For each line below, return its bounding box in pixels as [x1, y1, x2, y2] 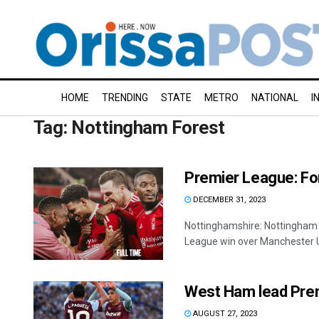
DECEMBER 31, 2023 [191, 195, 266, 204]
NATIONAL [251, 92, 298, 103]
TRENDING [102, 92, 148, 103]
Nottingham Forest [71, 117, 225, 138]
